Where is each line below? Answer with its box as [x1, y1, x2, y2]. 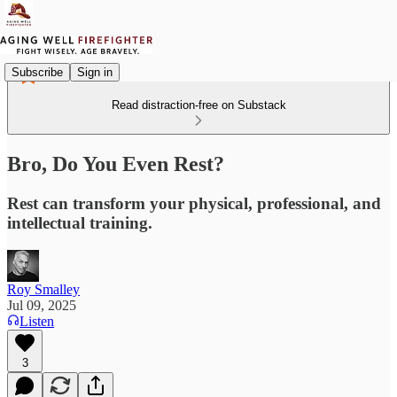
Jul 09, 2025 [7, 297, 76, 313]
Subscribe [12, 65, 63, 79]
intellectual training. [7, 213, 152, 232]
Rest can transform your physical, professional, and [7, 193, 381, 213]
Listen [19, 313, 54, 329]
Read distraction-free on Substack [111, 98, 286, 112]
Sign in [77, 65, 113, 79]
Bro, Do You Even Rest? [7, 152, 224, 175]
